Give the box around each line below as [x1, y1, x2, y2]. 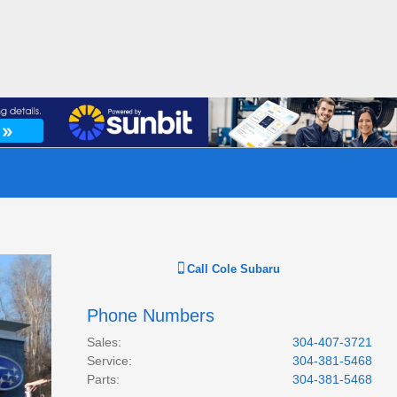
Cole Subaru [212, 262, 281, 276]
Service [86, 354, 128, 368]
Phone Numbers [86, 306, 214, 325]
